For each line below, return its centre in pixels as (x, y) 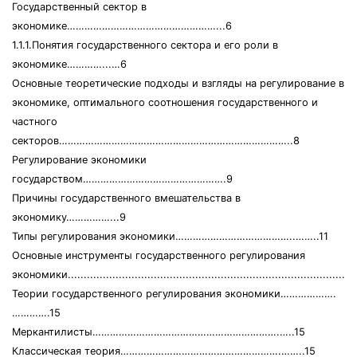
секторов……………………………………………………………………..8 (156, 141)
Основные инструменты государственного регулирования (159, 255)
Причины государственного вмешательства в (126, 198)
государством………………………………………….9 (122, 179)
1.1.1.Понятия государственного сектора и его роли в (145, 45)
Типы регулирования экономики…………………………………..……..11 (170, 236)
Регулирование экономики (79, 160)
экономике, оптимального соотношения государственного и (165, 102)
